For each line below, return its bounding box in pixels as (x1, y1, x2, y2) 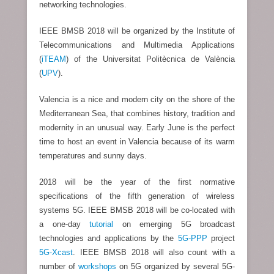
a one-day (39, 220, 89, 229)
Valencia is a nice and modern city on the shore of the (39, 95, 235, 104)
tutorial (89, 220, 113, 229)
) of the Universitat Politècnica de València (66, 54, 235, 64)
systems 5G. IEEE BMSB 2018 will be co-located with (39, 206, 235, 215)
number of (39, 262, 78, 271)
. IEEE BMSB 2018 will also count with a (73, 248, 235, 257)
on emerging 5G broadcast (113, 220, 235, 229)
